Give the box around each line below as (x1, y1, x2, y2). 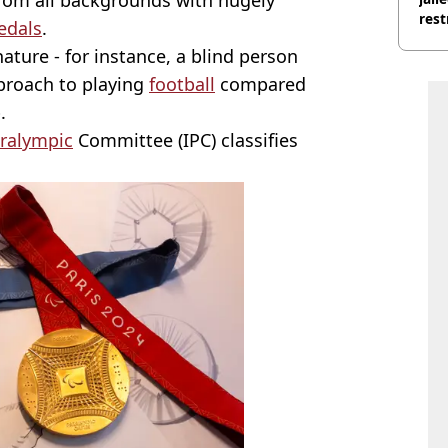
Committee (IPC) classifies (73, 127, 298, 152)
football (149, 71, 215, 96)
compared (215, 71, 306, 96)
